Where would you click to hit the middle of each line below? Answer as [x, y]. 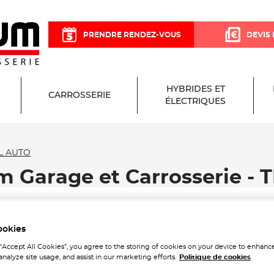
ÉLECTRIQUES [195, 102]
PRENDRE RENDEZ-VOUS [132, 35]
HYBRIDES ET [195, 89]
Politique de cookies [215, 257]
